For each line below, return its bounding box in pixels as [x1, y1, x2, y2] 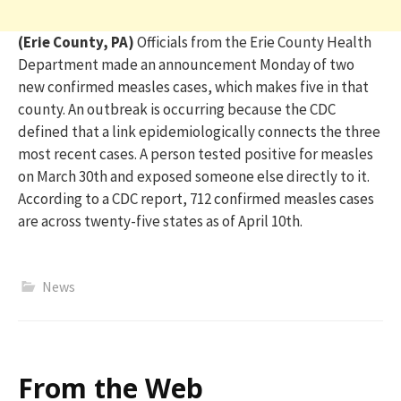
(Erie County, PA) [18, 31, 137, 52]
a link [102, 121, 139, 141]
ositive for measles [253, 143, 373, 164]
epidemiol [139, 121, 205, 141]
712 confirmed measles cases [190, 188, 374, 209]
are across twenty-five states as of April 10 [18, 210, 286, 231]
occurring [163, 98, 225, 119]
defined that [18, 121, 99, 141]
